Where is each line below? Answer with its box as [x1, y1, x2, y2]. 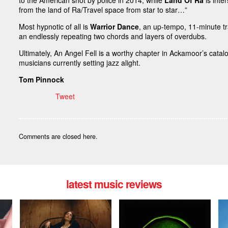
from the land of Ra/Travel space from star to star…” [19, 5, 188, 15]
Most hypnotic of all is [19, 21, 91, 32]
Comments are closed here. [19, 132, 98, 141]
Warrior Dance [90, 21, 139, 32]
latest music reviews [66, 176, 162, 192]
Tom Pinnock [19, 74, 65, 85]
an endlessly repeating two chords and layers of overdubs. [19, 31, 207, 42]
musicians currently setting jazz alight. [19, 58, 141, 68]
